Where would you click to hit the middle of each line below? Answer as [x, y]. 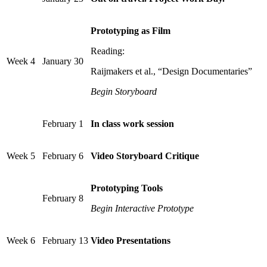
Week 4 [21, 61]
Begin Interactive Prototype [142, 209]
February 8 [63, 198]
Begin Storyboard [124, 92]
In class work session [132, 124]
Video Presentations [131, 241]
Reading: [108, 51]
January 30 [63, 61]
